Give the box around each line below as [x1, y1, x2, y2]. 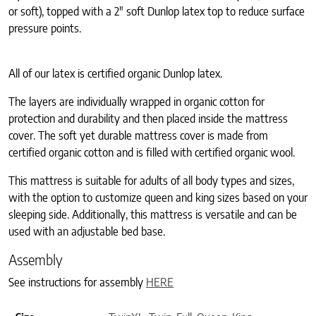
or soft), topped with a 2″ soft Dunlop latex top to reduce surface [8, 4, 305, 19]
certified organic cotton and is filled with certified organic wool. [8, 145, 295, 160]
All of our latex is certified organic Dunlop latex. [8, 66, 225, 81]
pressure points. [8, 21, 81, 36]
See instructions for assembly [8, 275, 146, 290]
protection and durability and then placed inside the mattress [8, 111, 288, 126]
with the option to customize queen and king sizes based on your [8, 190, 308, 205]
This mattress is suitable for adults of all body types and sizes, [8, 174, 294, 188]
